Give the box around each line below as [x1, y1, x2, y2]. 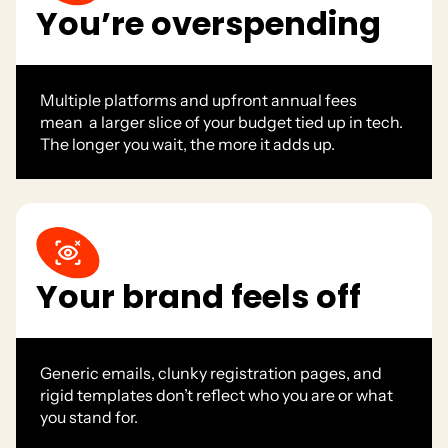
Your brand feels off [36, 274, 361, 320]
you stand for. [40, 407, 138, 428]
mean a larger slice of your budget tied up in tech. [40, 111, 403, 132]
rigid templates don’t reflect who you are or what [40, 385, 393, 406]
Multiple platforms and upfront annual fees [40, 89, 357, 110]
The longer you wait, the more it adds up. [40, 133, 335, 154]
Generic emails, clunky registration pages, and [40, 363, 382, 384]
